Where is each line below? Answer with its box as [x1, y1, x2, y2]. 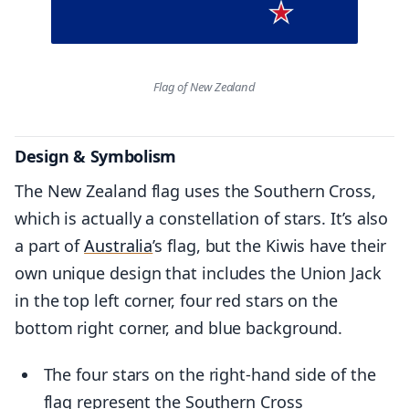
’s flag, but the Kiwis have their [152, 234, 387, 257]
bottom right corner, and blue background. [15, 316, 343, 339]
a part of [15, 234, 85, 257]
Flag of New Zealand [152, 79, 257, 96]
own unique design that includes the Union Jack [15, 261, 382, 284]
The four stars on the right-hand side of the [43, 363, 376, 386]
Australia [84, 234, 153, 257]
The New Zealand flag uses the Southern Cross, [15, 179, 376, 202]
